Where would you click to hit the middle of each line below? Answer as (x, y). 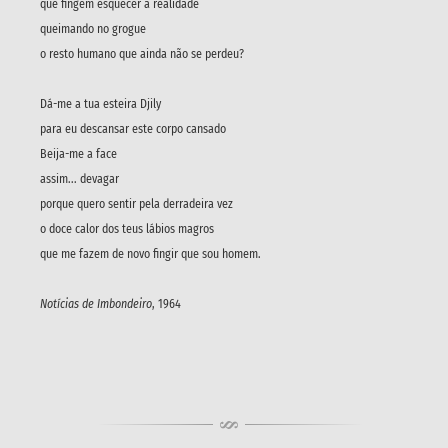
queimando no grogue (93, 28)
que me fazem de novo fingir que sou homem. (152, 253)
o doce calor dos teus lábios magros (127, 228)
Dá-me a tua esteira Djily (100, 103)
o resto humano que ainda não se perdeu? (142, 53)
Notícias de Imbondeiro (96, 303)
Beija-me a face (78, 153)
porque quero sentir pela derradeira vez (136, 203)
